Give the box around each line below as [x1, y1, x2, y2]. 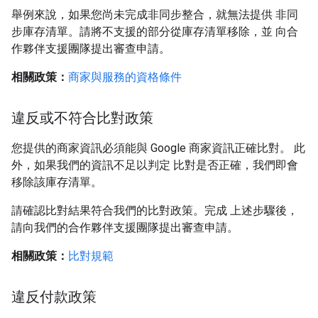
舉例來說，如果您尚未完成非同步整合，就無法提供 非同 [11, 8, 298, 21]
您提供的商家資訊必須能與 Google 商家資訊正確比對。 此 [11, 141, 305, 155]
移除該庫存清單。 [11, 175, 102, 189]
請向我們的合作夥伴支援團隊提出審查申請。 [11, 221, 238, 234]
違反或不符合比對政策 [11, 109, 153, 127]
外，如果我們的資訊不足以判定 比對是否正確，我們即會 [11, 158, 298, 172]
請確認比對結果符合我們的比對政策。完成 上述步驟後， [11, 204, 298, 217]
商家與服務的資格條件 [68, 70, 182, 84]
